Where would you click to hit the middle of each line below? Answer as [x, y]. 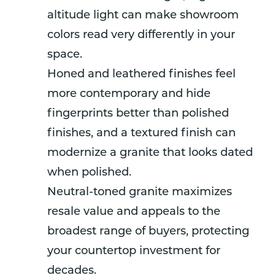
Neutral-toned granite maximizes [140, 192]
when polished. [89, 172]
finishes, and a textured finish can [141, 133]
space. [65, 55]
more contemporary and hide [129, 94]
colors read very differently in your [141, 35]
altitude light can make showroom [143, 15]
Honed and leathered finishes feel [141, 74]
